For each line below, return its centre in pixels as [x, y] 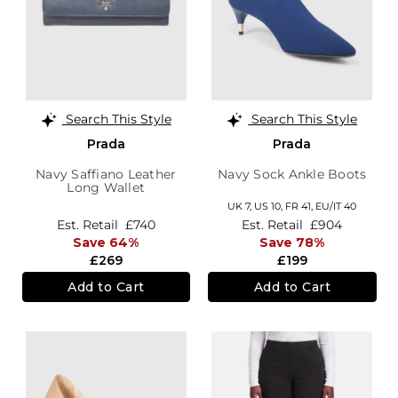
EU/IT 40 [336, 207]
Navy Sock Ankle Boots [292, 175]
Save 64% [106, 242]
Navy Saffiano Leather [106, 175]
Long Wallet [106, 188]
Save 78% [292, 242]
